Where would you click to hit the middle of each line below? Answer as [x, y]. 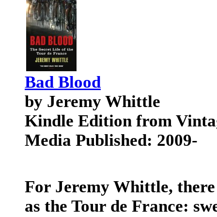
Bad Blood [63, 82]
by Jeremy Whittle [93, 101]
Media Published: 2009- [111, 140]
